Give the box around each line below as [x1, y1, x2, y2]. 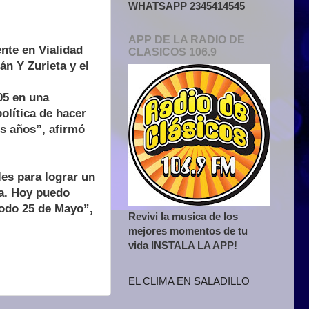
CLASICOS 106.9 [128, 46, 217, 58]
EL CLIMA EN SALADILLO [128, 275, 250, 288]
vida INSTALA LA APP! [128, 239, 237, 251]
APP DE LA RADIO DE [128, 33, 245, 46]
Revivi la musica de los [128, 210, 238, 222]
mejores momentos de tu [128, 224, 248, 237]
